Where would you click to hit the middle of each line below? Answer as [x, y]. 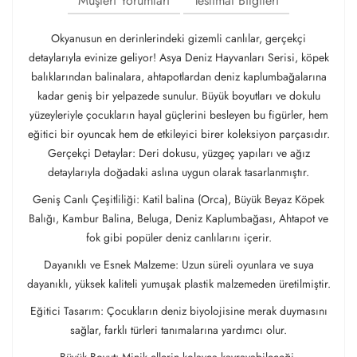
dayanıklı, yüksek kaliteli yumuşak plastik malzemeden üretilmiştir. [178, 284]
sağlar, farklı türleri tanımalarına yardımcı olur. [178, 330]
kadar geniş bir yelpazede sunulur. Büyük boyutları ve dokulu [178, 96]
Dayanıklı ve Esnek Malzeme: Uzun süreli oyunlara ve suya [178, 265]
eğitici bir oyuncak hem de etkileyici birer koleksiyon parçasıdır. [178, 134]
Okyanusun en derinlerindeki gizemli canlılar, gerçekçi [178, 38]
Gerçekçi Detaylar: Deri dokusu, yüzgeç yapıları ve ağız [178, 153]
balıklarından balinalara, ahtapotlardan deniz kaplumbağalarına [178, 76]
